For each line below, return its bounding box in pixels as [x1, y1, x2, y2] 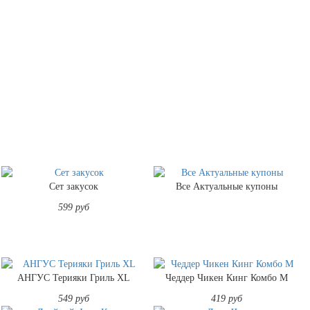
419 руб [211, 293, 243, 304]
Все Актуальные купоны [176, 181, 278, 192]
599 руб [58, 201, 90, 212]
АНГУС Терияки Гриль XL [17, 272, 131, 283]
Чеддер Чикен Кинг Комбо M [165, 272, 289, 283]
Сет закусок [49, 181, 99, 192]
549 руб [58, 293, 90, 304]
